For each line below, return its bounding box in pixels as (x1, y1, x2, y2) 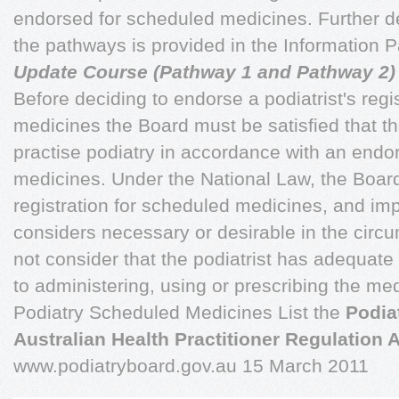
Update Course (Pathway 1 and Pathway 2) (13, 61, 395, 82)
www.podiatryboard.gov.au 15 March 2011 (13, 355, 369, 376)
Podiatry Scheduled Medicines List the (13, 302, 346, 322)
